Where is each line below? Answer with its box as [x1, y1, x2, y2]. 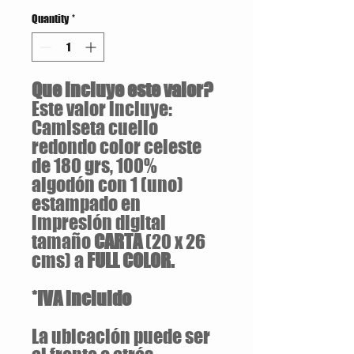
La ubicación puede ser [32, 325, 210, 348]
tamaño [32, 230, 94, 253]
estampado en [32, 192, 141, 215]
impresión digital [32, 211, 166, 234]
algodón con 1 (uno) [32, 173, 183, 196]
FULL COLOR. [87, 249, 174, 272]
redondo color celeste [32, 135, 201, 158]
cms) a [32, 249, 87, 272]
